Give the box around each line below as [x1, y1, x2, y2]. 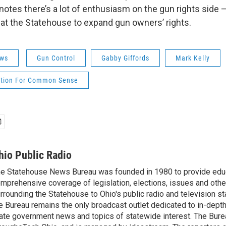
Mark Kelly [176, 54, 210, 62]
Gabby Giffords [101, 54, 149, 62]
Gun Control [37, 54, 75, 62]
